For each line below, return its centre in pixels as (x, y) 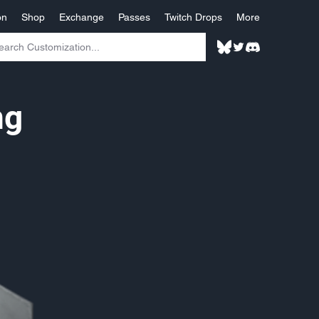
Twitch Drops (193, 17)
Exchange (82, 17)
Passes (134, 17)
